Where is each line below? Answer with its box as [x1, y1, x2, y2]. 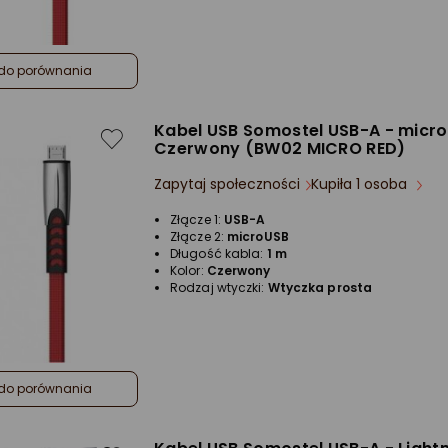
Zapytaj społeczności [154, 174, 300, 195]
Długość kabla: [170, 245, 267, 263]
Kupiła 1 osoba [311, 174, 411, 195]
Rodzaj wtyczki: [170, 279, 268, 297]
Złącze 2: [170, 228, 227, 246]
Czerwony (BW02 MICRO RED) [154, 137, 406, 161]
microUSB [227, 228, 289, 246]
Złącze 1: [170, 211, 224, 229]
